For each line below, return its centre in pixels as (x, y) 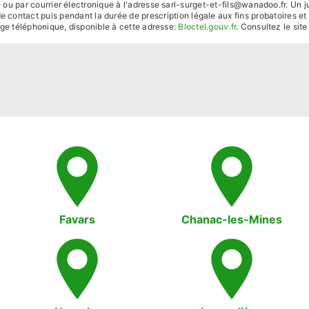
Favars (78, 219)
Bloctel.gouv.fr (207, 27)
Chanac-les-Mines (231, 219)
